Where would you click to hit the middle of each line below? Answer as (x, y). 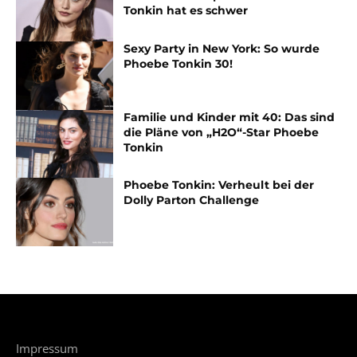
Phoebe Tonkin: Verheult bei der (219, 185)
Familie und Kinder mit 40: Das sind (229, 117)
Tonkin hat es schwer (186, 11)
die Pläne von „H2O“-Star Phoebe (222, 132)
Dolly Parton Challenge (192, 200)
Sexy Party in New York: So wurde (222, 49)
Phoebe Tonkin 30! (178, 64)
